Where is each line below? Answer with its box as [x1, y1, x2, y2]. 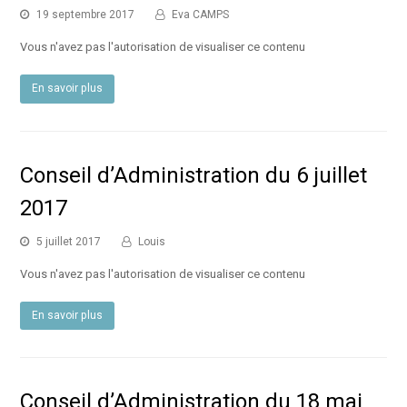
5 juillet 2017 [36, 234, 102, 248]
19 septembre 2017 [36, 7, 135, 21]
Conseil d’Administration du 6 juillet [20, 162, 368, 188]
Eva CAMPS [172, 7, 230, 21]
